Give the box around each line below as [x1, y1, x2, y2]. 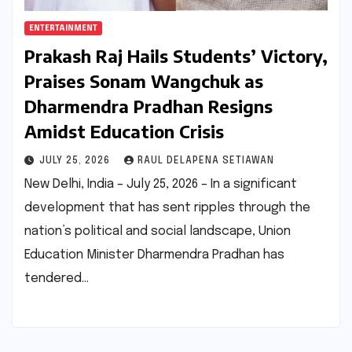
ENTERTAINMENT [29, 24, 97, 33]
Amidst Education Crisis [24, 120, 224, 143]
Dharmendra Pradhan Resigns [24, 95, 273, 118]
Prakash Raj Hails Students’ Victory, [24, 45, 328, 68]
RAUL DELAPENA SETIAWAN [137, 156, 274, 167]
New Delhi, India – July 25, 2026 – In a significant [24, 178, 297, 192]
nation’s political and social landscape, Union [24, 225, 291, 239]
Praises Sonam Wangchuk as [24, 70, 263, 93]
